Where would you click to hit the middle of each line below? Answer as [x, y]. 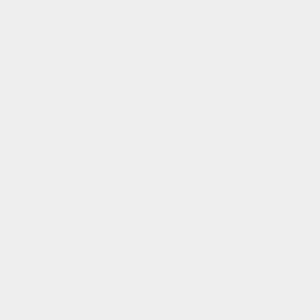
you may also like [86, 129]
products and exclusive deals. [105, 286]
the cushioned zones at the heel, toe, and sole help [140, 44]
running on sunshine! [85, 20]
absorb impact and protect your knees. [109, 60]
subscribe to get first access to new [125, 268]
